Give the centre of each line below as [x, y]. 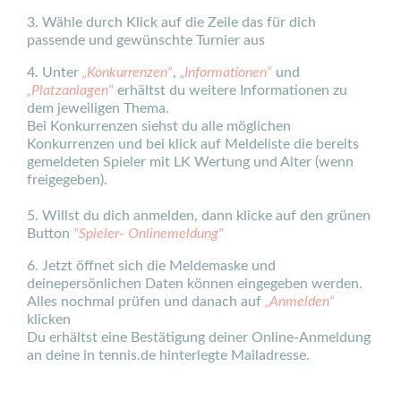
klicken [49, 320]
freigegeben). [67, 180]
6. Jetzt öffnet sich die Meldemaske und [151, 266]
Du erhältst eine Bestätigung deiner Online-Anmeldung [199, 337]
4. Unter [55, 73]
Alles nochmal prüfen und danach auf [146, 302]
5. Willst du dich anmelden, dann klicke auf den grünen [199, 216]
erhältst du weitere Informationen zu [230, 90]
